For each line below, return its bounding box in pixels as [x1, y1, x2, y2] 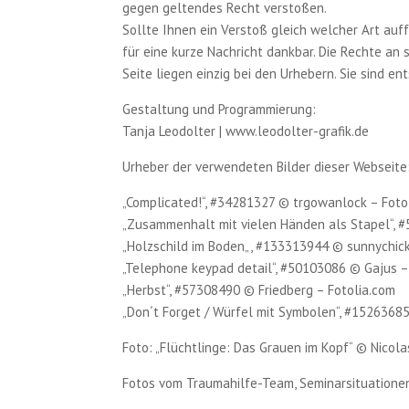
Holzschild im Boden [127, 237, 246, 255]
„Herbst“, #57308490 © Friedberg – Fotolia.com [122, 281, 396, 299]
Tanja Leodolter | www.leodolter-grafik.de [122, 122, 370, 140]
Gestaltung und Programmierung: [122, 100, 317, 118]
